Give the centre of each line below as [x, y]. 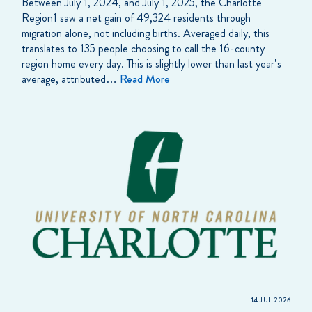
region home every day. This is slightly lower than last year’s [151, 63]
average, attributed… [71, 79]
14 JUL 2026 [271, 300]
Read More [145, 79]
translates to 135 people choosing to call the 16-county [143, 48]
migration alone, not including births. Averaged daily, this [146, 33]
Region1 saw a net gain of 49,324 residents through [136, 17]
